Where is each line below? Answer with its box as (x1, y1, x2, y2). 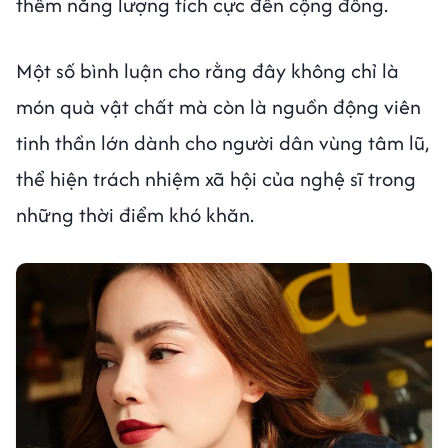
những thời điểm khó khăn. (16, 200, 254, 230)
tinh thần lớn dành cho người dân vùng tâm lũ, (16, 128, 429, 158)
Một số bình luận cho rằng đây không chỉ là (16, 56, 399, 86)
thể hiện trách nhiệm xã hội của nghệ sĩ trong (16, 164, 416, 194)
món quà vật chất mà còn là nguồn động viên (16, 92, 421, 122)
